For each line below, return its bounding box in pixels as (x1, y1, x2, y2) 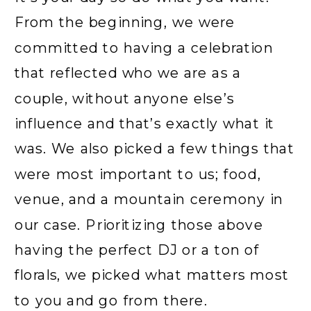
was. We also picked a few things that (15, 140, 295, 158)
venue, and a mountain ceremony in (15, 190, 283, 208)
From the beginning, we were (15, 13, 235, 31)
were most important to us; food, (15, 165, 261, 183)
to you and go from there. (15, 292, 212, 310)
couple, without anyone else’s (15, 89, 235, 108)
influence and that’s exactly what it (15, 115, 275, 133)
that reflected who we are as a (15, 64, 242, 82)
